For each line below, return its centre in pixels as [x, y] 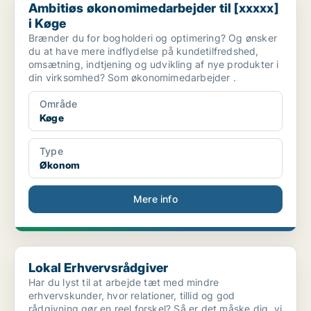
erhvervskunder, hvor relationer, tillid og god [132, 296]
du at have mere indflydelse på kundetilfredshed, [144, 51]
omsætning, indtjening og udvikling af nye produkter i [154, 65]
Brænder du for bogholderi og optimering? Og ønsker [153, 38]
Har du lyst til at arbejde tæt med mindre [124, 283]
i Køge [48, 24]
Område [59, 104]
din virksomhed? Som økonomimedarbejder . [132, 78]
